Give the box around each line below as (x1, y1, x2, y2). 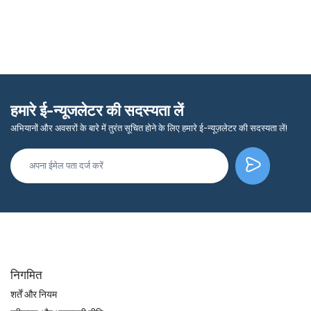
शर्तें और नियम (10, 288, 57, 301)
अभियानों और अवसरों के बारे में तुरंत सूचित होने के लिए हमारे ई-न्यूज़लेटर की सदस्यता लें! (10, 123, 287, 133)
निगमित (10, 267, 42, 282)
